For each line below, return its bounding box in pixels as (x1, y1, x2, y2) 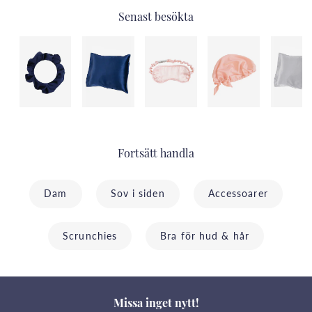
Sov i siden (110, 186, 165, 201)
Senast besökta (118, 13, 194, 24)
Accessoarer (208, 186, 268, 201)
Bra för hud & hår (160, 228, 249, 243)
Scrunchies (63, 228, 118, 243)
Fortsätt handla (118, 149, 194, 161)
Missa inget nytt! (113, 299, 199, 311)
